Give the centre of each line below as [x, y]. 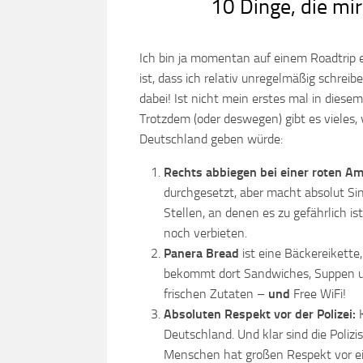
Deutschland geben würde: [211, 139]
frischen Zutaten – [216, 294]
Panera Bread [203, 253]
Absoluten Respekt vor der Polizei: [261, 314]
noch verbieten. [205, 233]
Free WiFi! [320, 294]
